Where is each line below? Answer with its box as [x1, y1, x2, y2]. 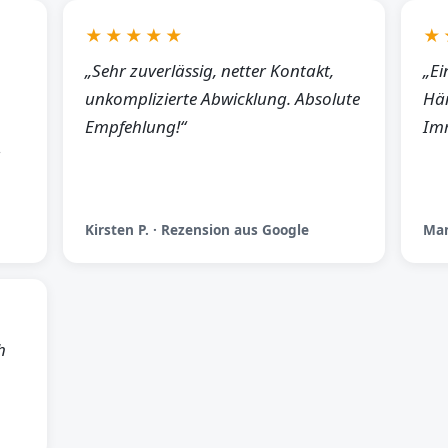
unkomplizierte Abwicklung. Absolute [84, 87, 360, 110]
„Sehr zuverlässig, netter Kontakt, [84, 59, 334, 82]
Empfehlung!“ [84, 115, 186, 138]
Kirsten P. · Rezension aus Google [84, 220, 309, 239]
